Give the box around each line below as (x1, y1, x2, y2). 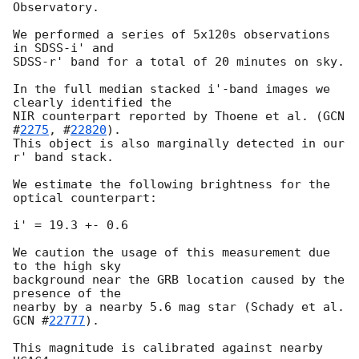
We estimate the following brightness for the (13, 177, 330, 192)
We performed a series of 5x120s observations (13, 27, 330, 42)
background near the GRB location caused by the (13, 272, 345, 288)
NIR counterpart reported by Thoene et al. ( (13, 109, 323, 124)
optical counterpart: (13, 191, 157, 206)
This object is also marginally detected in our (13, 136, 345, 151)
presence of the (13, 286, 121, 301)
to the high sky (13, 259, 121, 274)
